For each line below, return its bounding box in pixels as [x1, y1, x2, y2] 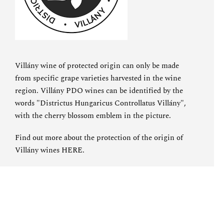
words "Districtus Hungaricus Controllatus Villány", [15, 97, 186, 109]
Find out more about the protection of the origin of [15, 131, 183, 143]
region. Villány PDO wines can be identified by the [15, 84, 183, 96]
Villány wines [15, 144, 61, 156]
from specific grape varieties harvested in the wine [15, 72, 181, 84]
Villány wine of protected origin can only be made [15, 59, 179, 71]
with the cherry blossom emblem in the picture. [15, 109, 171, 121]
